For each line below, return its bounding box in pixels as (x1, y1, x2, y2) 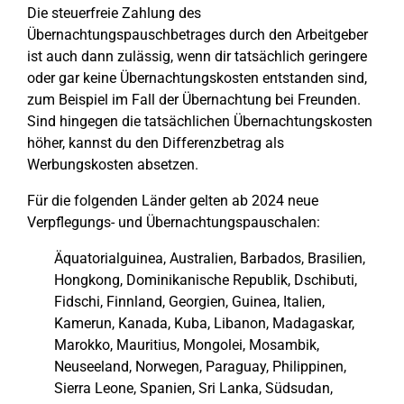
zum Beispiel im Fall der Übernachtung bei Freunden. (27, 91, 361, 108)
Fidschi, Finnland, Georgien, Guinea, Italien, (54, 293, 325, 310)
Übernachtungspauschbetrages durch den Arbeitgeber (27, 26, 368, 43)
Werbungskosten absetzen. (27, 156, 198, 173)
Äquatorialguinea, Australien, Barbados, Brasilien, (54, 250, 365, 267)
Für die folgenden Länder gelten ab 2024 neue (27, 192, 318, 209)
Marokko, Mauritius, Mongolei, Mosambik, (54, 336, 319, 353)
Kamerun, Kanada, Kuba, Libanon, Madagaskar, (54, 315, 354, 332)
